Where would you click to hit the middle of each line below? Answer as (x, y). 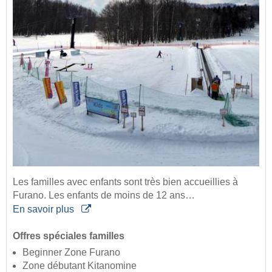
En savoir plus (45, 209)
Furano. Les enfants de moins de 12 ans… (104, 195)
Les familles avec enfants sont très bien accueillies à (125, 182)
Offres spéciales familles (69, 236)
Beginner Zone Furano (71, 253)
